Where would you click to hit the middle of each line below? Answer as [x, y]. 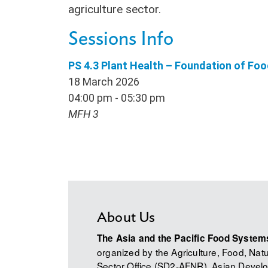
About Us [126, 218]
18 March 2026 [104, 81]
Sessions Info [121, 39]
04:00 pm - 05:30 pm [117, 98]
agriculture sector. [115, 9]
